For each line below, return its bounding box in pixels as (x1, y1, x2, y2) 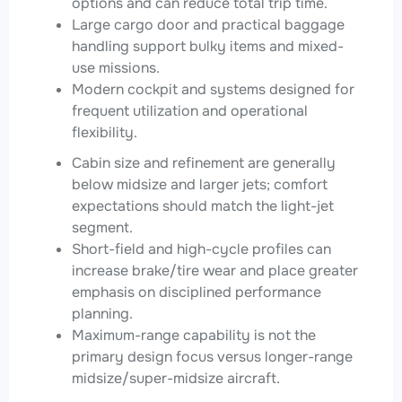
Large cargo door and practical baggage (72, 14, 345, 34)
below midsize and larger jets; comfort (72, 174, 328, 194)
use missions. (72, 57, 160, 77)
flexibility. (72, 122, 137, 142)
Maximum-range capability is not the (72, 325, 316, 345)
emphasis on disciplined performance (72, 282, 321, 301)
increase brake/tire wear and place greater (72, 260, 358, 280)
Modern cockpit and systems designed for (72, 79, 354, 99)
